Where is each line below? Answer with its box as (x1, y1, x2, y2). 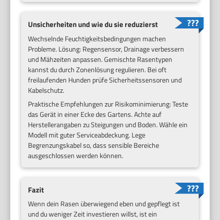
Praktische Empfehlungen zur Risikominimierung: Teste (28, 98, 189, 109)
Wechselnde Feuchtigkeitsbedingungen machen (28, 33, 166, 44)
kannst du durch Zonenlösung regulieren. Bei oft (28, 64, 167, 75)
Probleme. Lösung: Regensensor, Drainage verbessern (28, 43, 185, 54)
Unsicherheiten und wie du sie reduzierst (28, 18, 158, 30)
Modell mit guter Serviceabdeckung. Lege (28, 129, 146, 140)
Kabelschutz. (28, 84, 65, 95)
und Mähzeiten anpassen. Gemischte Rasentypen (28, 54, 173, 64)
